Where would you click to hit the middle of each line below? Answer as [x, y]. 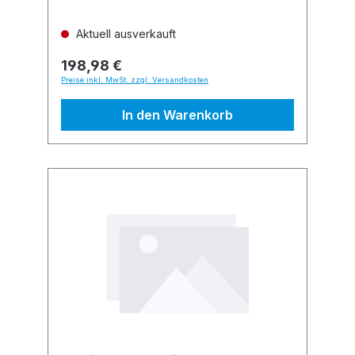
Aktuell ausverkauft [124, 34]
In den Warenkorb [177, 115]
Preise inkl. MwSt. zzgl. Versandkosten [135, 80]
